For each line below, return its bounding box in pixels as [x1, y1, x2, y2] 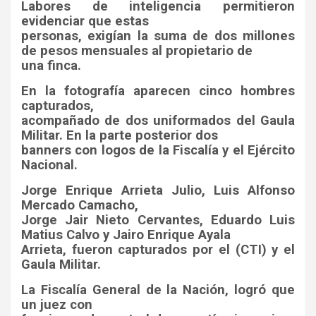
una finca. [21, 57, 81, 73]
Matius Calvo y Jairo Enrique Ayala [21, 226, 231, 243]
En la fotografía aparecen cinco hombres [21, 83, 295, 99]
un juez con [21, 296, 92, 312]
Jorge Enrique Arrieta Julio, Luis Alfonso [21, 182, 295, 198]
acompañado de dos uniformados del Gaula [21, 112, 295, 128]
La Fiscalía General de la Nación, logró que [21, 281, 295, 298]
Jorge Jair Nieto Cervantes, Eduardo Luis [21, 212, 295, 228]
